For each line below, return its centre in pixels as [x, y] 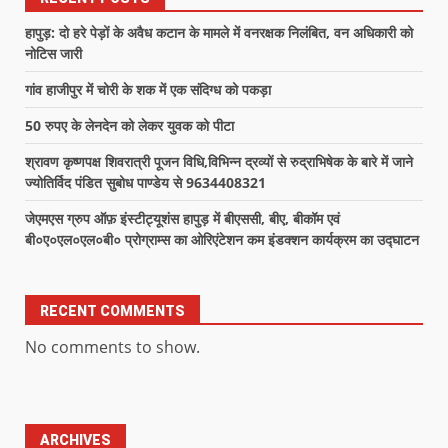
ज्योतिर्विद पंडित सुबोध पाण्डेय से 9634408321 [145, 182]
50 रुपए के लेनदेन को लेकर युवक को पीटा [129, 125]
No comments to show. [112, 346]
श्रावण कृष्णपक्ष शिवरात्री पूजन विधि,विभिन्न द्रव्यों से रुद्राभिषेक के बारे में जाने [219, 161]
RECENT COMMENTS [112, 310]
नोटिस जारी [53, 53]
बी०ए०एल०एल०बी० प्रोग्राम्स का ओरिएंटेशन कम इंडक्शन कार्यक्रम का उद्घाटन [222, 239]
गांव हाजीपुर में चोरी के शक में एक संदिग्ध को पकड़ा [148, 89]
